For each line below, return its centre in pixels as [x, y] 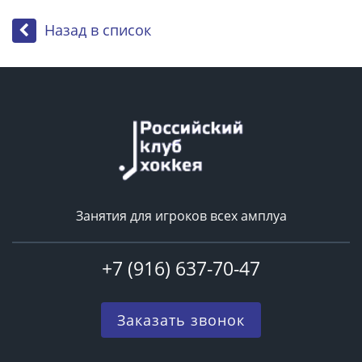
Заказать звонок [181, 320]
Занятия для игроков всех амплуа [181, 216]
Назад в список [98, 30]
